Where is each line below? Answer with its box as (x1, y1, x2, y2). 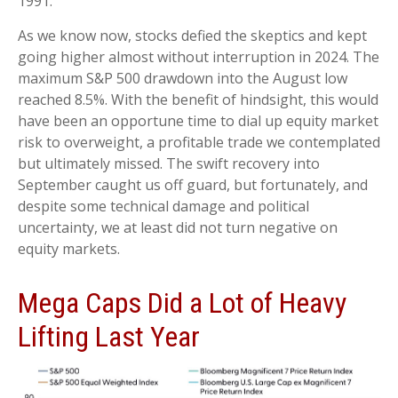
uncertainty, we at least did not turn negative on (18, 218, 338, 237)
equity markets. (18, 239, 120, 259)
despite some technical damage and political (18, 196, 309, 216)
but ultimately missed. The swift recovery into (18, 154, 320, 173)
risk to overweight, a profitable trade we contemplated (18, 132, 380, 152)
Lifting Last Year (18, 320, 200, 354)
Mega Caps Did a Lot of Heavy (18, 286, 346, 320)
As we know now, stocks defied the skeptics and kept (18, 26, 367, 45)
